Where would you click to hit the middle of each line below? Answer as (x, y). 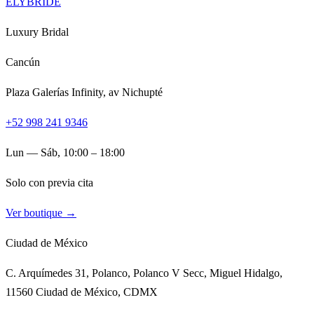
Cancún (23, 62)
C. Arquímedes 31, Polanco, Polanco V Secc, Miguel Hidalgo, (144, 273)
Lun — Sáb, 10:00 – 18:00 (65, 152)
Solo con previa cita (49, 182)
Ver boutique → (41, 212)
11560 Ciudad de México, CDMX (82, 292)
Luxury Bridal (37, 32)
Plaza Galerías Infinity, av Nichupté (84, 92)
